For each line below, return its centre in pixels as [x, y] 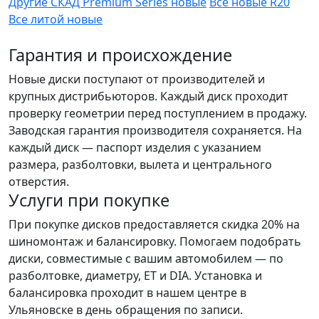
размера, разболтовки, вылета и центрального [140, 164]
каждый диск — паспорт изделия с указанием [135, 147]
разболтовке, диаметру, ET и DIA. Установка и [135, 275]
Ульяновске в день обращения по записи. [126, 309]
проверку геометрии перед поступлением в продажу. [158, 113]
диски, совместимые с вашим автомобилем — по [146, 258]
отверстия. [39, 181]
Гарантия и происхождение [120, 54]
